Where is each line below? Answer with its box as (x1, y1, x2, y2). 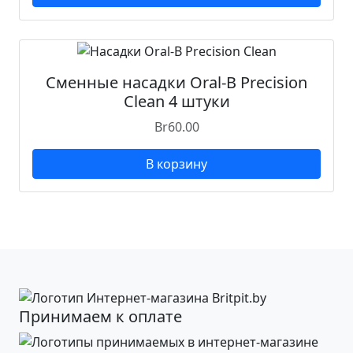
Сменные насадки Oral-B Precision (46, 71, 307, 93)
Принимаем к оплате (19, 306, 182, 327)
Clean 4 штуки (123, 90, 230, 112)
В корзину (146, 154, 207, 173)
